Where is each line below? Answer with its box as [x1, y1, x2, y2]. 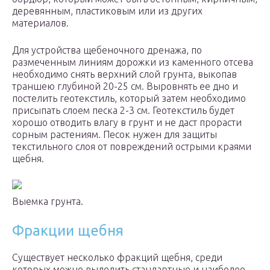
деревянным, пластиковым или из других [12, 5, 202, 17]
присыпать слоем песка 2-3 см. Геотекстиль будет [12, 105, 234, 116]
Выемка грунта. [12, 196, 83, 207]
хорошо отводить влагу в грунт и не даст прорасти [12, 117, 242, 128]
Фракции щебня [12, 222, 124, 239]
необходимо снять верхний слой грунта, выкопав [12, 69, 237, 80]
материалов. [12, 17, 69, 29]
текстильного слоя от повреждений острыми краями [12, 141, 251, 152]
